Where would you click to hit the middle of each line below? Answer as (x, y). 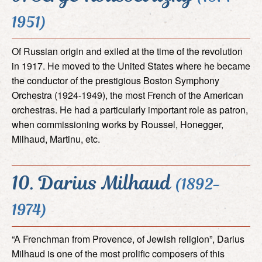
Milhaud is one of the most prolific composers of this (118, 253)
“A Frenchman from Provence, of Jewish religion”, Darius (128, 239)
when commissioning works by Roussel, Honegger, (118, 124)
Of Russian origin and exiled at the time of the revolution (127, 51)
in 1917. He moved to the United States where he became (131, 65)
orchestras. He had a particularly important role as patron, (130, 109)
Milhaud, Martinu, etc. (56, 139)
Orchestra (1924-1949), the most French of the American (127, 95)
